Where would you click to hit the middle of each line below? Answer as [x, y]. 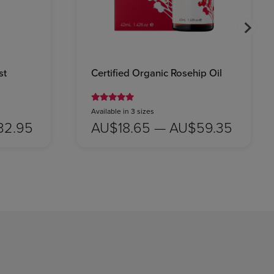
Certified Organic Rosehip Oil [156, 72]
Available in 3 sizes [122, 111]
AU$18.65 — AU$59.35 [161, 127]
